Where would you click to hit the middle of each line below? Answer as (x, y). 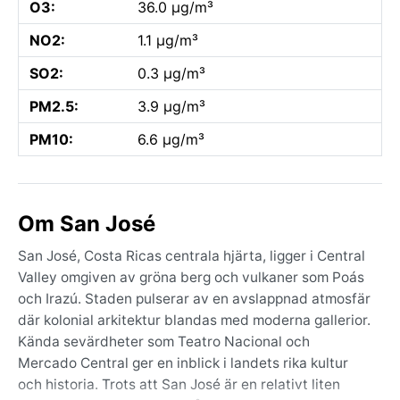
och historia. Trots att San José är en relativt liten (179, 384)
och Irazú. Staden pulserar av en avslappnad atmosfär (194, 298)
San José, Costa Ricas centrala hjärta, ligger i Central (192, 255)
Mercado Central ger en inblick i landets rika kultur (183, 362)
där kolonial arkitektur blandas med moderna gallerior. (194, 320)
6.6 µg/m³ (171, 139)
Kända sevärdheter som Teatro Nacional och (164, 341)
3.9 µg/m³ (171, 106)
